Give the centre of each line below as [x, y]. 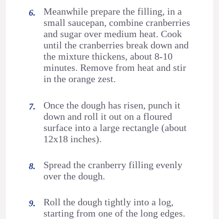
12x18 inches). [73, 139]
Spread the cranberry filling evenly [113, 164]
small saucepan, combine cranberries [117, 23]
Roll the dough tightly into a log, [109, 202]
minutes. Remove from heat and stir [115, 68]
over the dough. [75, 176]
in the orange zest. [80, 79]
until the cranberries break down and [116, 45]
